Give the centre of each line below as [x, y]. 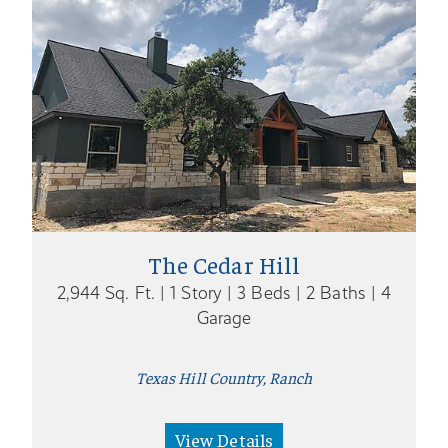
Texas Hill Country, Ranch [224, 376]
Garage [224, 317]
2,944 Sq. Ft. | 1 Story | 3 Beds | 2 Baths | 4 [224, 292]
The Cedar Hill [224, 263]
